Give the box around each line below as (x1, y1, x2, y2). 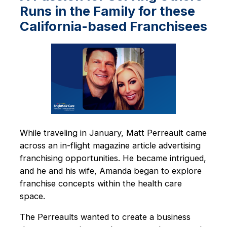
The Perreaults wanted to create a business (19, 211, 191, 222)
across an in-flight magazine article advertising (19, 140, 201, 150)
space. (19, 191, 45, 201)
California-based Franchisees (19, 18, 207, 34)
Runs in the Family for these (19, 3, 195, 19)
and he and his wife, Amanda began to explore (19, 165, 202, 176)
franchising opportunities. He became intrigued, (19, 153, 206, 163)
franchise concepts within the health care (19, 178, 182, 188)
